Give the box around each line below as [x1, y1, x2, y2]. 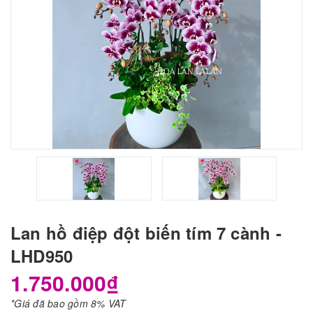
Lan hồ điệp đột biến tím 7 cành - [10, 221, 282, 245]
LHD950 [10, 244, 73, 268]
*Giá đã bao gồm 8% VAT [10, 296, 126, 311]
